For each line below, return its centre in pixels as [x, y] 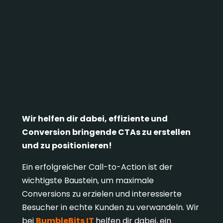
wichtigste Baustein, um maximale [88, 180]
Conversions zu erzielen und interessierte [102, 194]
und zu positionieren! [67, 145]
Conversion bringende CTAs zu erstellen [106, 132]
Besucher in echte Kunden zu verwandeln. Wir [110, 207]
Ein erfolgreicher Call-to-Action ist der [97, 167]
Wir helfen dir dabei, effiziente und [95, 118]
